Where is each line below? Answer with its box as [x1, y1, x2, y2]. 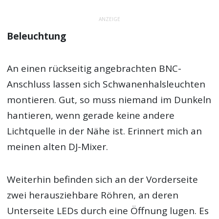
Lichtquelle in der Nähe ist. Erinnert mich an [7, 125, 202, 138]
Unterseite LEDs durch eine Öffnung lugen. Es [7, 204, 209, 217]
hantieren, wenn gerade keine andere [7, 109, 175, 122]
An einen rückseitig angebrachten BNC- [7, 62, 182, 75]
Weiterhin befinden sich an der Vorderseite [7, 173, 198, 186]
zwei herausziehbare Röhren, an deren [7, 188, 179, 201]
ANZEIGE [99, 15, 120, 22]
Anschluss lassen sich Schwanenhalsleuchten [7, 78, 206, 91]
